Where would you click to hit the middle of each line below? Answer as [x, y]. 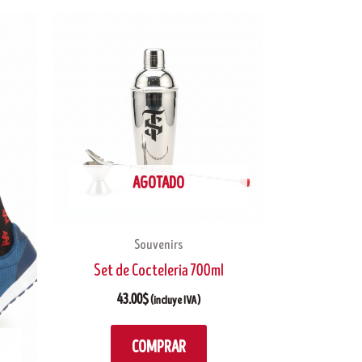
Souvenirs [158, 244]
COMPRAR [158, 348]
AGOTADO [158, 183]
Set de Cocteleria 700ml [158, 271]
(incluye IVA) [175, 301]
